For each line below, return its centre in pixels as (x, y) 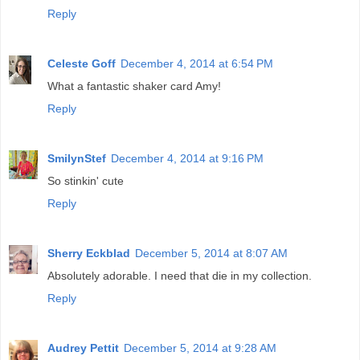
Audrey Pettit (83, 348)
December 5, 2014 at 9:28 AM (200, 348)
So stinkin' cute (86, 180)
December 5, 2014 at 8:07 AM (211, 253)
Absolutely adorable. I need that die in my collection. (180, 275)
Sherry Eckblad (89, 253)
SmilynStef (77, 158)
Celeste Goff (82, 63)
